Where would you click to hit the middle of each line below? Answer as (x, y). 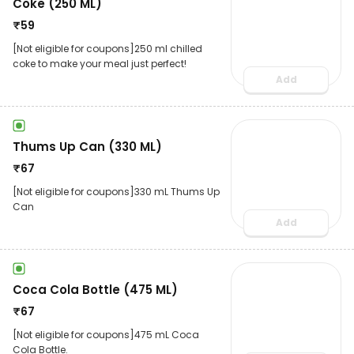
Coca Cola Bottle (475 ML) (95, 289)
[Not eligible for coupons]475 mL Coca (106, 334)
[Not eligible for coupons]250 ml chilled (107, 48)
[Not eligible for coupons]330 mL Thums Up (116, 191)
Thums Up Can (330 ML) (87, 146)
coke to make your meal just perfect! (100, 63)
